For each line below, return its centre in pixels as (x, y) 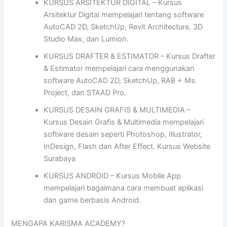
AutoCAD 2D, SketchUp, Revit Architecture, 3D (123, 27)
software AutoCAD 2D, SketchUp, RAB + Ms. (121, 81)
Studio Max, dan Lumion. (86, 39)
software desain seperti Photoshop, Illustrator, (123, 135)
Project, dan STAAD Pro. (85, 93)
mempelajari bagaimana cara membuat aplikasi (124, 188)
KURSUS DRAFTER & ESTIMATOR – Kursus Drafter (130, 56)
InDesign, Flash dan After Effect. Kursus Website (127, 147)
